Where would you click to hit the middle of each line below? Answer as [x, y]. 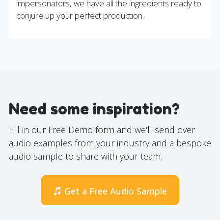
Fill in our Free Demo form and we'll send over [102, 130]
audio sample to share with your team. [85, 156]
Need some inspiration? [94, 109]
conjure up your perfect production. [80, 15]
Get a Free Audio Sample [116, 191]
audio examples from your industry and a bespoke [110, 143]
